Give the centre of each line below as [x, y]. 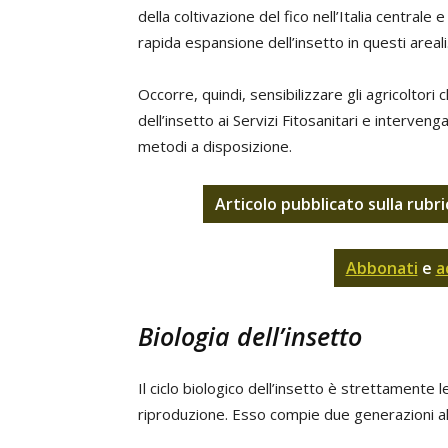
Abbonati [381, 268]
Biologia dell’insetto [250, 336]
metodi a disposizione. [215, 146]
